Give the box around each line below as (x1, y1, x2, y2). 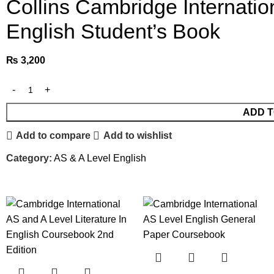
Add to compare (16, 130, 91, 141)
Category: (6, 152, 52, 163)
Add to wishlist (103, 130, 172, 141)
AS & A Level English (54, 152, 146, 163)
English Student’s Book (6, 19, 220, 43)
